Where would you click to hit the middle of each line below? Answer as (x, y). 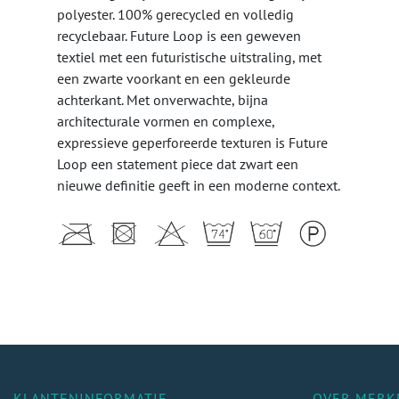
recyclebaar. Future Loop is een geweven (179, 36)
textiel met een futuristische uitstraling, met (189, 57)
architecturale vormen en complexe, (166, 122)
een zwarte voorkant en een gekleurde (174, 79)
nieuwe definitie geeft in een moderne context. (199, 186)
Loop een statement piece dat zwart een (178, 164)
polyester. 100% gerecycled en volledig (175, 15)
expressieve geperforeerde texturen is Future (192, 143)
